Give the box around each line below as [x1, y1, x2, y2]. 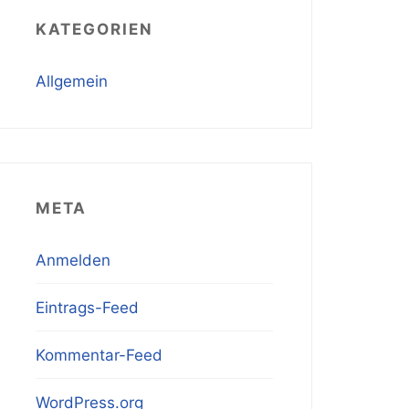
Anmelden [36, 250, 111, 269]
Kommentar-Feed [36, 345, 163, 364]
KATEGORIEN [36, 19, 154, 38]
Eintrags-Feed [36, 298, 140, 317]
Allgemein [36, 71, 109, 90]
